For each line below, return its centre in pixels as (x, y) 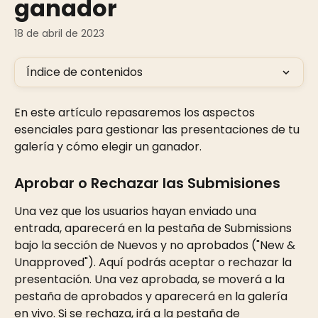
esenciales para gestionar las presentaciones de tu (158, 130)
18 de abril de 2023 (59, 33)
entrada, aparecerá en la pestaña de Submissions (154, 228)
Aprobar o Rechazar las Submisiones (147, 183)
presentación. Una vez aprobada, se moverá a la (151, 279)
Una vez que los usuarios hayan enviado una (137, 211)
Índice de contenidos (84, 72)
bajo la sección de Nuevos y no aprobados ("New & (156, 245)
